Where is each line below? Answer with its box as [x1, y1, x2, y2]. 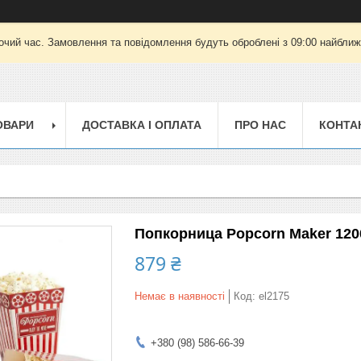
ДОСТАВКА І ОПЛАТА [82, 118, 201, 131]
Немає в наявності [135, 289, 225, 302]
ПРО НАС [234, 118, 286, 131]
